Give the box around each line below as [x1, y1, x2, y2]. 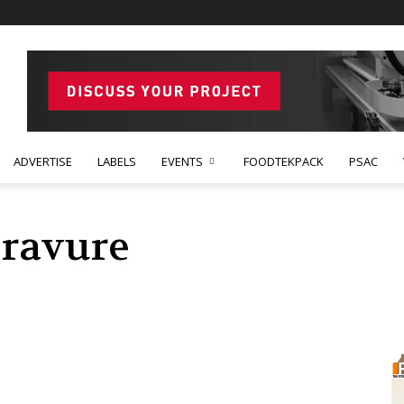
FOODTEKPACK [243, 153, 324, 170]
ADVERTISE [14, 153, 72, 170]
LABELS [97, 153, 136, 170]
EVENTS [161, 153, 203, 170]
